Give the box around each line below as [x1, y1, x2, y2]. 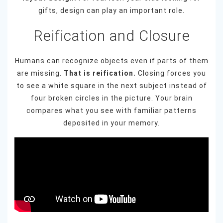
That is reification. [64, 69, 136, 77]
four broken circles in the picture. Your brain [30, 94, 193, 102]
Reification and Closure [33, 27, 190, 44]
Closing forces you [136, 69, 206, 77]
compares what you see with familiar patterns [26, 106, 197, 114]
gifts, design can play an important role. [38, 6, 185, 14]
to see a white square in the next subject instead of [16, 81, 207, 90]
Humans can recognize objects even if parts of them [14, 56, 209, 65]
